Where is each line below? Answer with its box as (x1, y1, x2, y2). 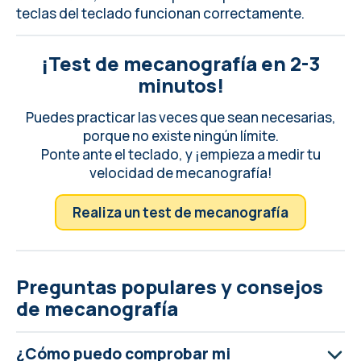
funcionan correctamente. (132, 4, 305, 23)
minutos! (137, 72, 224, 99)
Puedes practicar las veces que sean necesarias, (25, 108, 336, 127)
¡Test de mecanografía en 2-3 (41, 50, 320, 77)
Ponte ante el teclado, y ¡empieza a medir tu (40, 145, 321, 164)
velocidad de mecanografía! (89, 164, 272, 183)
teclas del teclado (16, 4, 132, 23)
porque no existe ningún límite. (82, 127, 279, 146)
